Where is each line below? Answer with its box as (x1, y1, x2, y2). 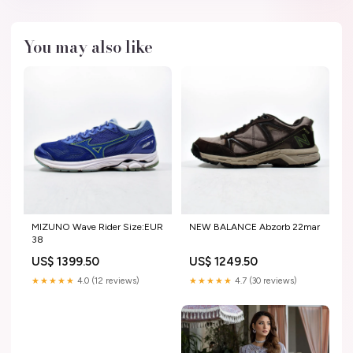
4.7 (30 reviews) (232, 276, 297, 287)
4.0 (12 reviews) (75, 276, 139, 287)
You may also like (24, 35, 153, 60)
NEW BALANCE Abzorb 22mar (189, 221, 320, 233)
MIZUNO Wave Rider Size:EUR (32, 221, 163, 233)
